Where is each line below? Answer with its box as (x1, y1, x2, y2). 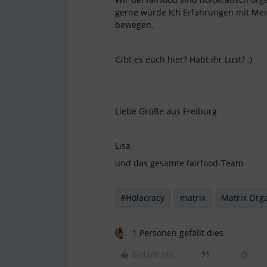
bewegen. (115, 19, 154, 30)
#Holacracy (120, 192, 164, 203)
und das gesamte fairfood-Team (115, 157, 243, 169)
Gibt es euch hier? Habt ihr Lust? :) (115, 54, 252, 65)
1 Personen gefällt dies (132, 227, 223, 238)
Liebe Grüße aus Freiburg (115, 105, 217, 117)
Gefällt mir (132, 249, 175, 260)
